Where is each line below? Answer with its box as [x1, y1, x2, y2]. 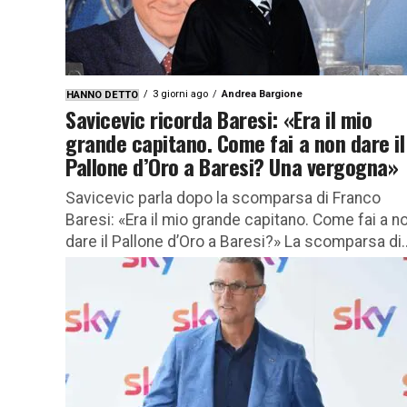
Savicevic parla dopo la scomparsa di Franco [65, 188, 381, 207]
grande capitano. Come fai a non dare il [65, 125, 405, 159]
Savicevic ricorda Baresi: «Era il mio [65, 102, 372, 135]
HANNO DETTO [66, 88, 138, 101]
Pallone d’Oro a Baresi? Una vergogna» [65, 149, 399, 183]
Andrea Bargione [222, 87, 303, 100]
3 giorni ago [153, 87, 208, 100]
